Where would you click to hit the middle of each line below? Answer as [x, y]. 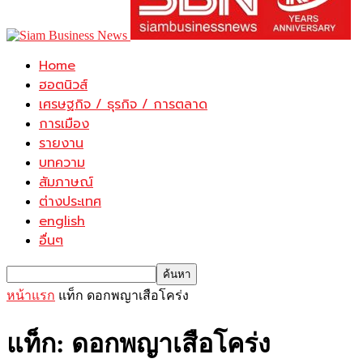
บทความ [62, 163]
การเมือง [64, 124]
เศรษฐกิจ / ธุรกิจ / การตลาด [123, 105]
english [62, 221]
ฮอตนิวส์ [63, 85]
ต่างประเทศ [70, 202]
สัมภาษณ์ [66, 182]
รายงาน [61, 143]
